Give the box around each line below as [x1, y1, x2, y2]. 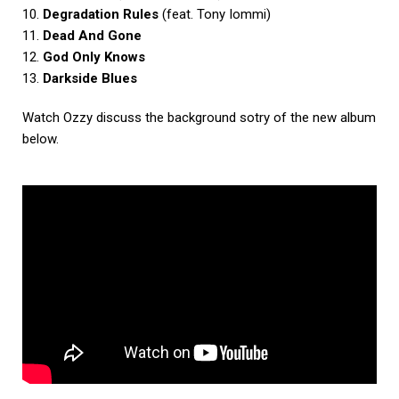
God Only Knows [43, 48, 145, 65]
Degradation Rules [43, 5, 159, 22]
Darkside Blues [43, 69, 137, 86]
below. [22, 130, 59, 147]
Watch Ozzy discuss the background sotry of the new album [22, 109, 376, 126]
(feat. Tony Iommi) [159, 5, 271, 22]
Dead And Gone [43, 27, 142, 44]
